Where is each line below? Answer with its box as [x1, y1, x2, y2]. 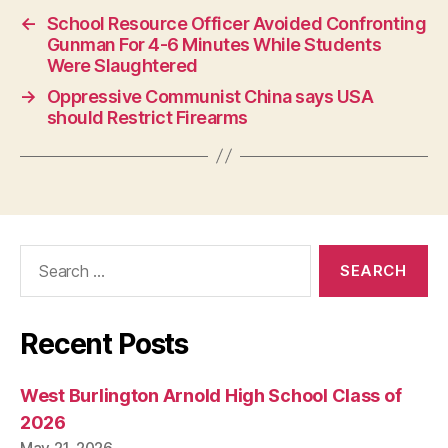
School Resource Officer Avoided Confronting [46, 12, 427, 34]
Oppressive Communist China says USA [46, 85, 374, 107]
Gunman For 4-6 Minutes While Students [46, 33, 382, 55]
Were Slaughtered [46, 54, 198, 76]
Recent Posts [20, 326, 189, 361]
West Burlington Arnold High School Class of [20, 384, 402, 406]
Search [11, 243, 67, 265]
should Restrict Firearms [46, 106, 248, 128]
